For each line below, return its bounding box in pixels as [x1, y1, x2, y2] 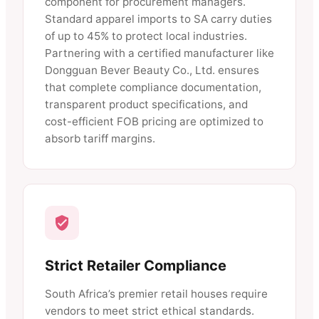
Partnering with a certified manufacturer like [45, 46, 274, 61]
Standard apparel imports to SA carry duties [45, 12, 272, 26]
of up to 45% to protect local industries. [45, 29, 247, 43]
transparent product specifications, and [45, 98, 248, 112]
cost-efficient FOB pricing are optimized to [45, 115, 263, 129]
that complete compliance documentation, [45, 80, 261, 95]
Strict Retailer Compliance [45, 257, 226, 275]
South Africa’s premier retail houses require [45, 287, 268, 301]
